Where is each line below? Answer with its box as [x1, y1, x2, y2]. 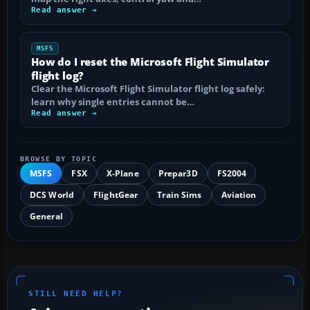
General [30, 210, 63, 222]
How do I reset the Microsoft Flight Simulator [31, 54, 270, 69]
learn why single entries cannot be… [31, 95, 194, 108]
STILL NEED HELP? [28, 289, 123, 298]
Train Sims [157, 188, 202, 201]
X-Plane [106, 167, 139, 179]
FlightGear [93, 188, 138, 201]
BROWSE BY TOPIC [20, 154, 97, 163]
